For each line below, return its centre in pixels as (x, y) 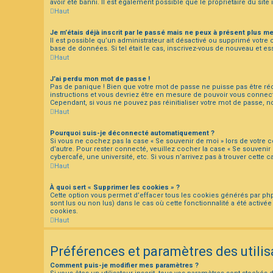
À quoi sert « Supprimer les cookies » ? (115, 187)
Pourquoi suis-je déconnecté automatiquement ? (132, 133)
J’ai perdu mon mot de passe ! (100, 79)
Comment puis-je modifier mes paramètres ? (124, 265)
